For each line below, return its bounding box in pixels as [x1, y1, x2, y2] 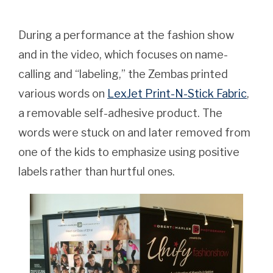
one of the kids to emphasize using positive [18, 145, 239, 158]
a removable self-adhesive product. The [18, 106, 222, 119]
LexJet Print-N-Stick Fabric [107, 87, 247, 100]
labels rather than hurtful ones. [18, 165, 175, 178]
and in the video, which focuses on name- [18, 48, 228, 61]
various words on [18, 87, 107, 100]
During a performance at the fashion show [18, 28, 234, 41]
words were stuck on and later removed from [18, 126, 250, 139]
